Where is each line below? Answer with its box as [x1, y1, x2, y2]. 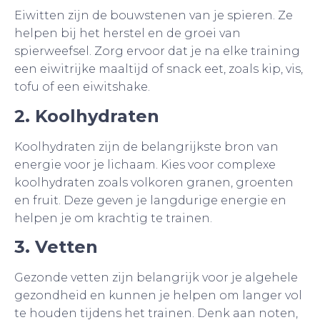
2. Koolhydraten [14, 105, 159, 126]
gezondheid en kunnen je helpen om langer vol [14, 289, 302, 303]
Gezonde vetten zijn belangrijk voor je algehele [14, 271, 298, 285]
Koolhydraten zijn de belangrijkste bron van [14, 139, 279, 154]
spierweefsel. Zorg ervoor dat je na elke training [14, 44, 300, 59]
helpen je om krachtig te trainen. [14, 211, 212, 225]
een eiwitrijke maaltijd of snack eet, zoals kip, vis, [14, 62, 303, 76]
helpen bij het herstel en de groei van [14, 26, 241, 41]
